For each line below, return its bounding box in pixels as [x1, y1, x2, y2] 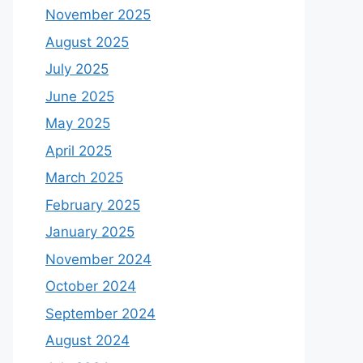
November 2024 [45, 250, 152, 267]
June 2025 [45, 88, 114, 105]
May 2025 [45, 115, 110, 131]
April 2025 [45, 142, 112, 159]
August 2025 [45, 33, 129, 50]
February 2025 [45, 196, 140, 213]
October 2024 [45, 278, 136, 294]
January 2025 [45, 224, 135, 240]
